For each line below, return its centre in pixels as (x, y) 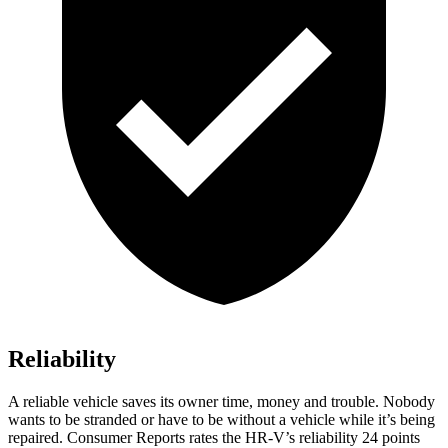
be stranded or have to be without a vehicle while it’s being (248, 420)
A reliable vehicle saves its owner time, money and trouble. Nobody (221, 402)
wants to (34, 420)
